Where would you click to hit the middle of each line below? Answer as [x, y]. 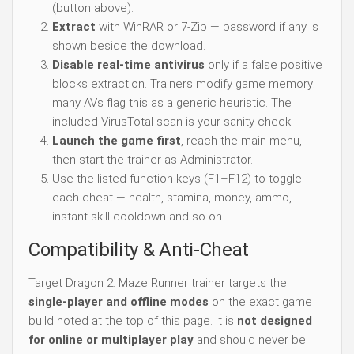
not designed [275, 321]
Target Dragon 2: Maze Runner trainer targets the [158, 283]
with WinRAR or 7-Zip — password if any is [207, 27]
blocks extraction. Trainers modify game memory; [184, 84]
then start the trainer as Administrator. [153, 160]
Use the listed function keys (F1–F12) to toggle [177, 179]
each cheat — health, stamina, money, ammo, [172, 198]
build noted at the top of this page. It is [133, 321]
